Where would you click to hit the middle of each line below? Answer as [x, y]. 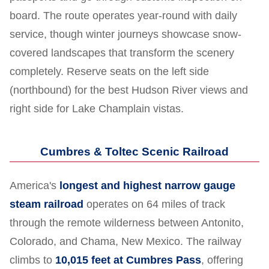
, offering [222, 260]
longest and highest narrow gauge [147, 185]
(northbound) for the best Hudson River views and [129, 90]
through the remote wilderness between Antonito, [127, 222]
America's [35, 185]
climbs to [32, 260]
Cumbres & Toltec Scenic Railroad [134, 151]
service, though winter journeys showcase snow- [125, 34]
